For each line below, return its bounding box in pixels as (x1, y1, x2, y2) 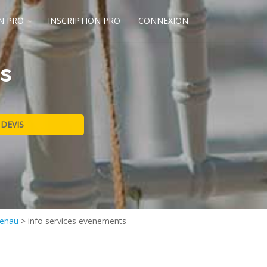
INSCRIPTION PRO (48, 15, 120, 26)
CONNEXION (138, 15, 188, 26)
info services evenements (28, 215, 126, 226)
